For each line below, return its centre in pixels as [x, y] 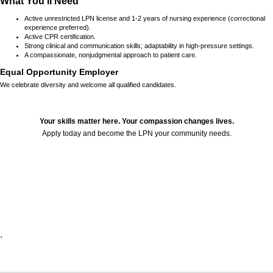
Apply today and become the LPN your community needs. [136, 134]
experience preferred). [58, 28]
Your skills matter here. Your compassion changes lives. [136, 122]
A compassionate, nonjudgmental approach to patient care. [111, 55]
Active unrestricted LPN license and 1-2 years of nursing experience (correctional [145, 19]
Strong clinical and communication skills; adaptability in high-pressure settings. [139, 46]
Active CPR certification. [60, 37]
